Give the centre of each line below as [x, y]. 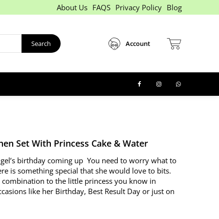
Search [41, 43]
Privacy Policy [138, 7]
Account [138, 44]
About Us [72, 7]
